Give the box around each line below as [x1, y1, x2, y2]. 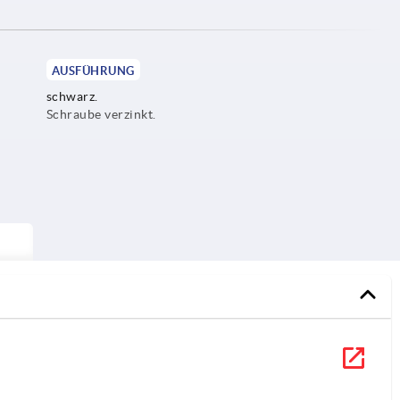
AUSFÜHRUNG [51, 63, 135, 78]
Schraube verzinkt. [46, 106, 156, 121]
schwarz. [46, 88, 98, 104]
